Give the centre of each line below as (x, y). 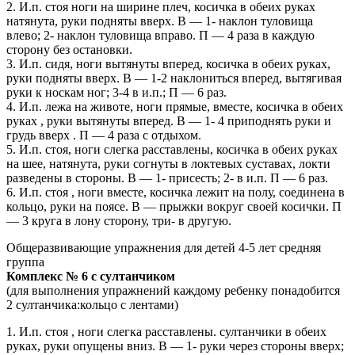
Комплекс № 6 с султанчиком (91, 277)
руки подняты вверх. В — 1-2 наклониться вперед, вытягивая (174, 78)
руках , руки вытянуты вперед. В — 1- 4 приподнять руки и (169, 121)
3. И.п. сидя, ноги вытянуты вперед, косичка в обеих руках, (168, 64)
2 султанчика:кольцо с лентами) (92, 305)
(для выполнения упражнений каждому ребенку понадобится (173, 291)
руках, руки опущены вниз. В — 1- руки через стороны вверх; (175, 346)
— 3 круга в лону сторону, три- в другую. (119, 221)
